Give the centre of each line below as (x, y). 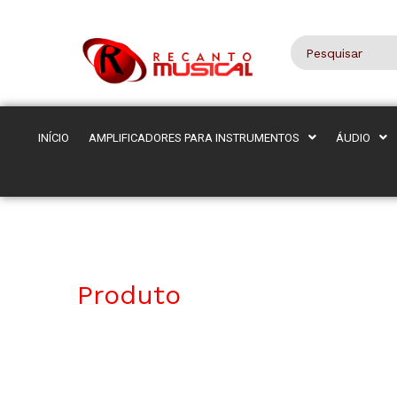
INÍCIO (53, 137)
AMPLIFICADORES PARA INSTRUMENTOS (194, 137)
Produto (129, 294)
